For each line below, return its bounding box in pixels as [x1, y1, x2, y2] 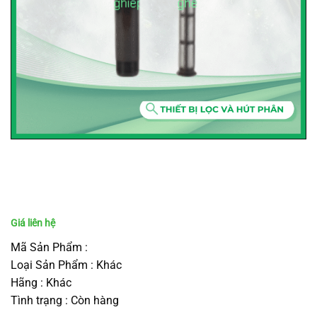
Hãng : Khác [11, 275, 71, 289]
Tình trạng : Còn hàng [11, 293, 119, 307]
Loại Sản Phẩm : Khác [11, 258, 122, 272]
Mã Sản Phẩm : [11, 240, 88, 254]
